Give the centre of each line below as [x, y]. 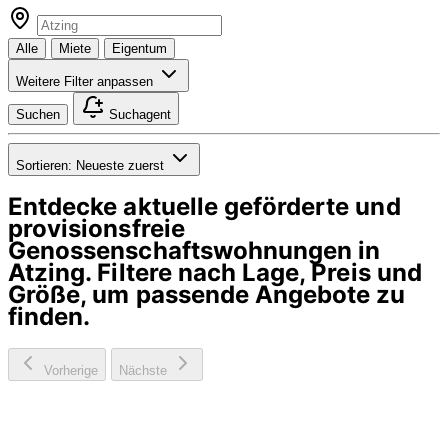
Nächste [145, 370]
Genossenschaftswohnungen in [194, 250]
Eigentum [140, 48]
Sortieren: [44, 165]
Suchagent [138, 114]
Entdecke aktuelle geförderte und [204, 206]
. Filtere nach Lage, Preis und [253, 272]
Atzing [47, 272]
